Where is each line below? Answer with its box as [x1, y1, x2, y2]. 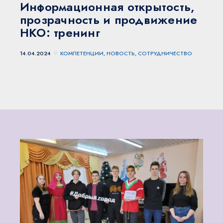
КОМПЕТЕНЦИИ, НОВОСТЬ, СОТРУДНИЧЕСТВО [60, 49, 192, 57]
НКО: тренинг [20, 24, 100, 42]
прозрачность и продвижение [20, 11, 198, 29]
